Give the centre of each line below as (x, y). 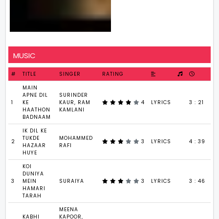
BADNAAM (37, 117)
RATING (113, 74)
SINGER (70, 74)
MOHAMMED (76, 138)
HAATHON (37, 109)
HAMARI (34, 188)
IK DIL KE (35, 131)
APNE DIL (35, 95)
